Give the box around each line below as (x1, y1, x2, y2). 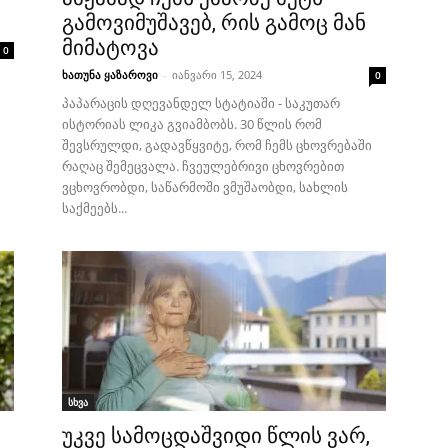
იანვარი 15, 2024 (172, 67, 262, 82)
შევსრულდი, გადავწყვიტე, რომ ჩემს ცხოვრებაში (62, 136, 372, 154)
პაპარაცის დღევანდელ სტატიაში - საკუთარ (62, 94, 340, 112)
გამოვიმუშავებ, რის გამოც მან (62, 11, 366, 35)
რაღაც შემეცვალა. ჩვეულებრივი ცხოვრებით (62, 157, 344, 175)
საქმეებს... (62, 199, 127, 217)
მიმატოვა (62, 36, 159, 60)
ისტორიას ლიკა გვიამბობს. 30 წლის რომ (62, 115, 322, 133)
